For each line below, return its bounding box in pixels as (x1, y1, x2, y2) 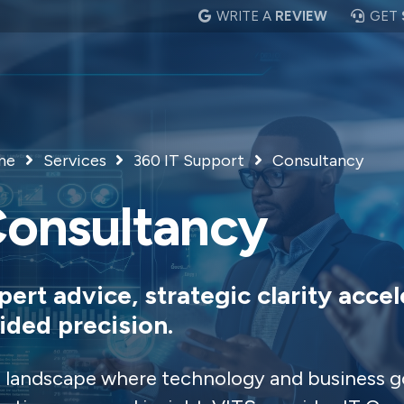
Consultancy (271, 151, 363, 170)
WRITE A (216, 8, 276, 24)
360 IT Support (133, 151, 245, 170)
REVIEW (275, 8, 328, 24)
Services (42, 151, 106, 170)
